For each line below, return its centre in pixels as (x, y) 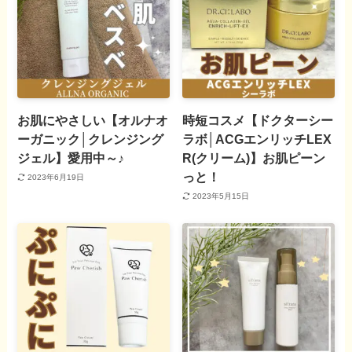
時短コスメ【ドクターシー (258, 121)
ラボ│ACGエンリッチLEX (257, 139)
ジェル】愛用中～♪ (71, 158)
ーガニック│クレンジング (91, 139)
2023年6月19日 (55, 177)
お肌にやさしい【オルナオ (93, 121)
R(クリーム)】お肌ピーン (254, 158)
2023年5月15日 (220, 196)
